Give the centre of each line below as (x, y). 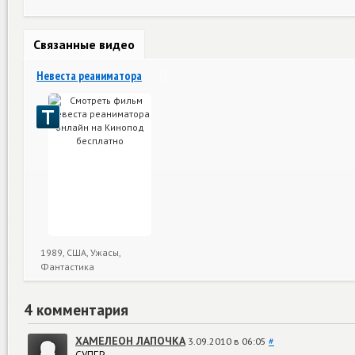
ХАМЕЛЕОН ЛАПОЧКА (130, 340)
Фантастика (67, 267)
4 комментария (76, 310)
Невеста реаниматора (89, 76)
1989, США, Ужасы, (80, 252)
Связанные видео (84, 44)
